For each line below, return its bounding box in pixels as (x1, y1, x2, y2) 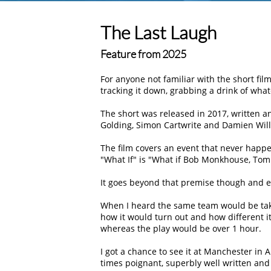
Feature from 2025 (100, 47, 186, 60)
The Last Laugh (100, 21, 217, 44)
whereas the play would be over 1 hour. (100, 223, 261, 234)
